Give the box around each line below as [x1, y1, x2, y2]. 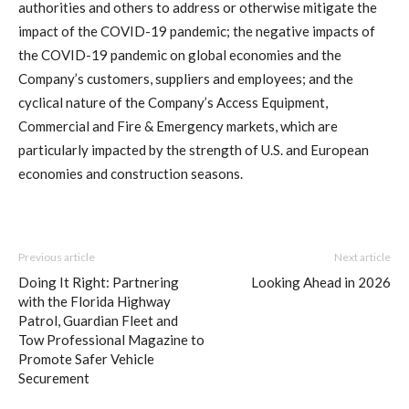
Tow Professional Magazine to [18, 330, 204, 348]
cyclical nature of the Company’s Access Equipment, [18, 93, 328, 110]
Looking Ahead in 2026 [251, 273, 391, 290]
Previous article [18, 249, 95, 264]
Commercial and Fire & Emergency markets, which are [18, 117, 338, 134]
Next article [334, 249, 391, 264]
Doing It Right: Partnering [18, 273, 179, 290]
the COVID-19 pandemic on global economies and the [18, 46, 341, 63]
